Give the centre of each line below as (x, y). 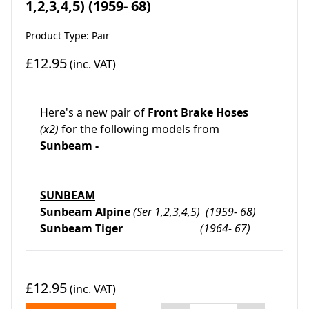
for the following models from (140, 129)
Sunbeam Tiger (120, 228)
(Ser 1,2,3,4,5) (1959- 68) (195, 211)
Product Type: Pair (68, 35)
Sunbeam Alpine (85, 211)
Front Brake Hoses (198, 112)
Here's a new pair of (94, 112)
